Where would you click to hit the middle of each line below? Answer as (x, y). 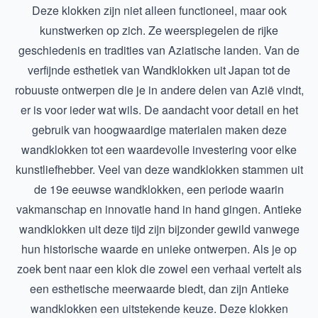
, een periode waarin (232, 189)
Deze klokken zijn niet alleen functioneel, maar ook (159, 10)
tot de (275, 70)
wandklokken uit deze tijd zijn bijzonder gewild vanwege (159, 229)
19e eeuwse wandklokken (115, 189)
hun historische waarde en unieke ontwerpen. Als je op (159, 249)
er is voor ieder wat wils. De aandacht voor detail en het (159, 110)
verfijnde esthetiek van (85, 70)
